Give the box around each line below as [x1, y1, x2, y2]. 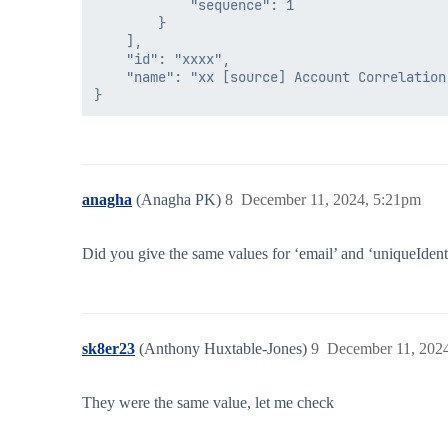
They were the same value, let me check [82, 394, 334, 412]
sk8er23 [82, 340, 135, 358]
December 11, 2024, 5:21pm [241, 191, 421, 209]
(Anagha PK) [136, 191, 225, 209]
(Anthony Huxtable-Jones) [139, 340, 311, 358]
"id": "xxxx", [94, 50, 230, 69]
